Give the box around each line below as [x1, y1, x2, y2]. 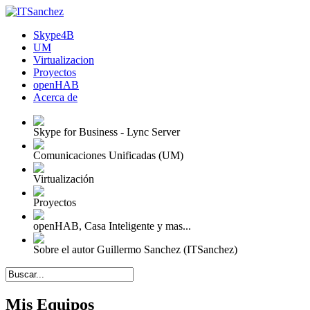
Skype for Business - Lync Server [33, 126, 180, 138]
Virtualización [33, 173, 94, 185]
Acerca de [33, 91, 77, 103]
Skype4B [33, 29, 74, 41]
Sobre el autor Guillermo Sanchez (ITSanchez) [33, 244, 237, 255]
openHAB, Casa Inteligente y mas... [33, 220, 191, 232]
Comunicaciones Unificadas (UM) [33, 149, 183, 161]
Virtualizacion [33, 54, 94, 66]
